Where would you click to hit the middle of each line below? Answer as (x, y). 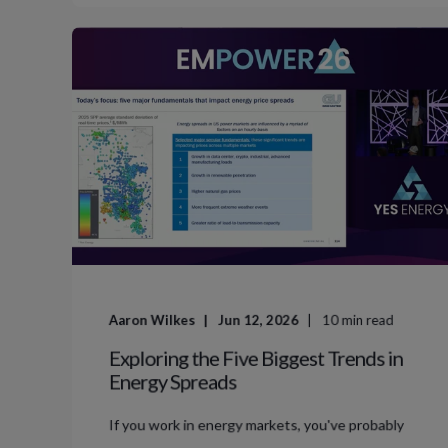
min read (367, 320)
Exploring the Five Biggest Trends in (255, 357)
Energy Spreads (172, 381)
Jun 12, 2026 (258, 320)
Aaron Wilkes (152, 320)
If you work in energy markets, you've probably (256, 424)
